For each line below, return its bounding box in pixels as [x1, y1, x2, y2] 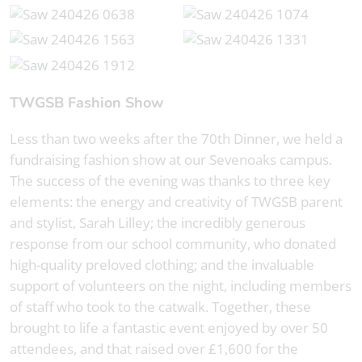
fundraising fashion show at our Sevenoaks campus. [10, 149, 332, 169]
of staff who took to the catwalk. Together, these [10, 297, 311, 316]
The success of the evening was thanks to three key [10, 170, 330, 190]
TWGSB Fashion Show [19, 92, 163, 112]
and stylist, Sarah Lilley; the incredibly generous [10, 213, 305, 232]
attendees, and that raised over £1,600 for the [10, 339, 298, 358]
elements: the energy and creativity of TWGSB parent [10, 192, 343, 211]
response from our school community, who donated [10, 234, 336, 253]
